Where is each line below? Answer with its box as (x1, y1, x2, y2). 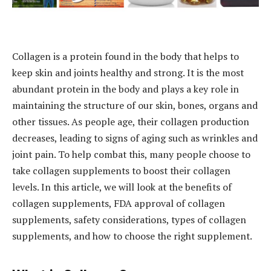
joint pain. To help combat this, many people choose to (12, 147, 250, 161)
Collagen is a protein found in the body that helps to (12, 49, 239, 63)
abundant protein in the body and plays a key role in (12, 82, 239, 96)
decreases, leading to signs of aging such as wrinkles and (12, 131, 258, 145)
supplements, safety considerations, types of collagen (12, 212, 246, 226)
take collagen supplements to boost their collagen (12, 163, 230, 177)
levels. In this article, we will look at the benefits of (12, 180, 232, 194)
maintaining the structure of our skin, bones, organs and (12, 98, 258, 112)
